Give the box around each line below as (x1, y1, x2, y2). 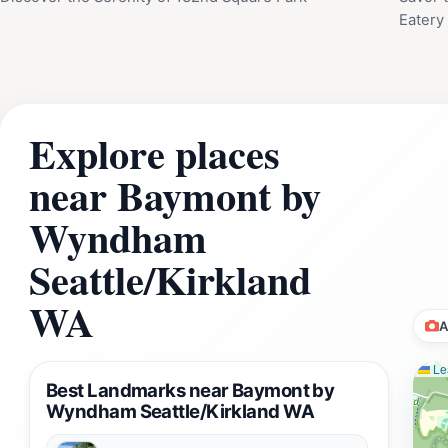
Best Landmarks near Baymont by (46, 378, 335, 401)
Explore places (29, 123, 280, 183)
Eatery (399, 10, 445, 29)
